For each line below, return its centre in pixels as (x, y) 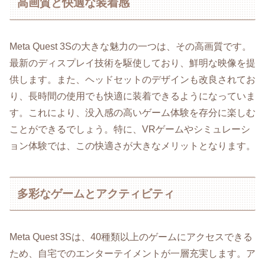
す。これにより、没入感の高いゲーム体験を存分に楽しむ (132, 112)
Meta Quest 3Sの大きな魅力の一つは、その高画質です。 (130, 46)
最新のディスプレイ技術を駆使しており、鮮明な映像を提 (132, 63)
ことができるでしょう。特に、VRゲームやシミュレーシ (130, 129)
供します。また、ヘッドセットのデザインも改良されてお (132, 79)
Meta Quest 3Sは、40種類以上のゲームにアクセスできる (131, 237)
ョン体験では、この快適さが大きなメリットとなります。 (132, 146)
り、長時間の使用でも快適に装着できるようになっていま (132, 96)
